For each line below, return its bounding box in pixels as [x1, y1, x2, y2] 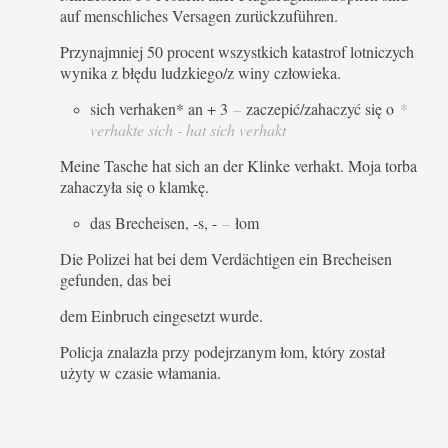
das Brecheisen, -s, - [90, 211, 222, 233]
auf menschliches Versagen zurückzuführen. [60, 4, 338, 26]
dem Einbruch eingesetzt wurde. [60, 304, 263, 326]
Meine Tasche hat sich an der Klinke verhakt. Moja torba [60, 154, 417, 176]
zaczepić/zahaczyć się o [241, 97, 399, 119]
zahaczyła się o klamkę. [60, 175, 209, 197]
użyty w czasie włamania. [60, 361, 221, 383]
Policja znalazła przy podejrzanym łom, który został [60, 340, 385, 362]
